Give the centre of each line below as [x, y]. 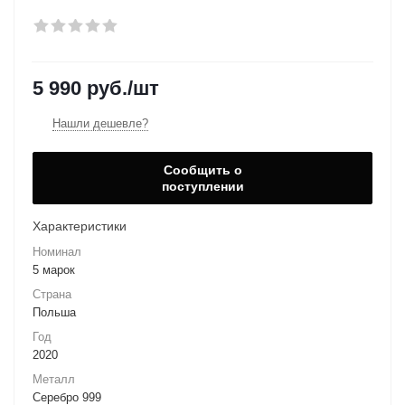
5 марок [54, 270]
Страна [52, 294]
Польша [54, 312]
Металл [54, 379]
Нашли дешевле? [100, 123]
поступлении [202, 186]
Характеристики [80, 226]
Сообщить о [202, 170]
